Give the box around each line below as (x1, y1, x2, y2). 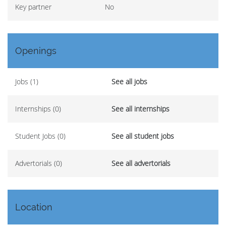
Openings (15, 45, 56, 56)
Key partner (15, 2, 51, 12)
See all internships (111, 104, 169, 114)
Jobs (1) (15, 77, 38, 86)
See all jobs (111, 77, 147, 86)
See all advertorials (111, 158, 171, 168)
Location (15, 202, 52, 212)
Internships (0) (15, 104, 61, 114)
